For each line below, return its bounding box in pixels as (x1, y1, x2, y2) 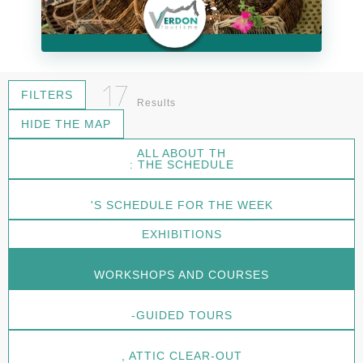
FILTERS (21, 88, 73, 101)
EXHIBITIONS (141, 227, 222, 241)
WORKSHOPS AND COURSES (94, 267, 269, 281)
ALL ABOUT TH (137, 146, 226, 160)
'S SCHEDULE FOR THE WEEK (90, 198, 273, 211)
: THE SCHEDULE (129, 157, 234, 171)
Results (134, 96, 179, 109)
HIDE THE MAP (21, 117, 111, 130)
